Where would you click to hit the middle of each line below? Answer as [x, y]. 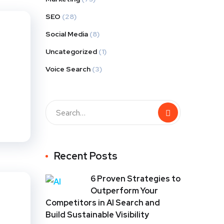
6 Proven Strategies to [135, 179]
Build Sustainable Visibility [97, 215]
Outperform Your [124, 191]
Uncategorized [71, 52]
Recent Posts [86, 156]
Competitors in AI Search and [103, 203]
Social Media [67, 34]
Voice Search [68, 69]
